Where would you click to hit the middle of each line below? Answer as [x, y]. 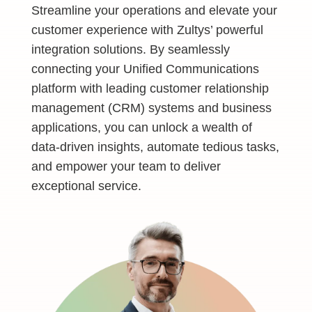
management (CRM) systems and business [151, 108]
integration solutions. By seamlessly [130, 49]
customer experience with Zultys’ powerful [147, 30]
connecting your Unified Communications [145, 69]
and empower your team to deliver [126, 166]
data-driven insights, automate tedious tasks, [155, 147]
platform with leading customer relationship [150, 88]
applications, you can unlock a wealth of [141, 127]
